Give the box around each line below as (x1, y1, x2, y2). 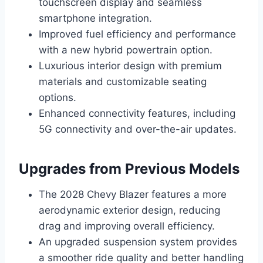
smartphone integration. (39, 12, 152, 24)
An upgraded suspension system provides (39, 235, 237, 248)
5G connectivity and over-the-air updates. (39, 123, 237, 135)
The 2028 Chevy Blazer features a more (39, 188, 227, 200)
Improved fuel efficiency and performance (39, 28, 236, 40)
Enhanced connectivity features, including (39, 107, 235, 119)
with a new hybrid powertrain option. (39, 43, 213, 56)
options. (39, 91, 76, 103)
